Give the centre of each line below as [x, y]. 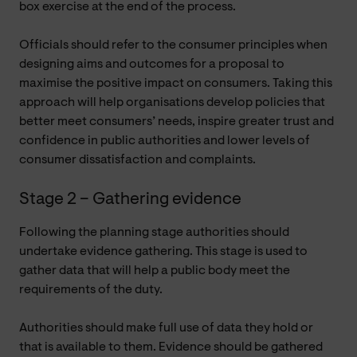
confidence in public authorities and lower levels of [165, 141]
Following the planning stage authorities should [154, 232]
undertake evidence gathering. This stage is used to [163, 251]
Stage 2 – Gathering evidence [130, 199]
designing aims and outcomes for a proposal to [152, 64]
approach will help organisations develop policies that [172, 102]
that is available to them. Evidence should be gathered [171, 347]
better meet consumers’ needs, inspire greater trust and [177, 122]
